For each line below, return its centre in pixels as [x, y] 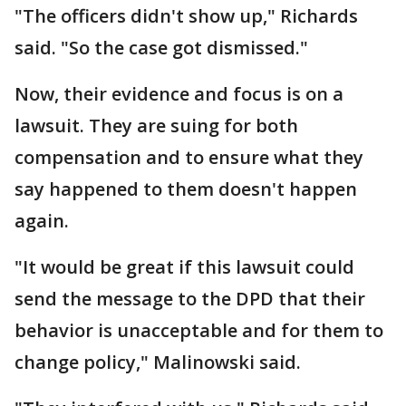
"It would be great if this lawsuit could [184, 267]
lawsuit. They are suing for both [156, 126]
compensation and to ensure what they [189, 157]
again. [42, 221]
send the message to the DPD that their [190, 299]
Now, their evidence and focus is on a [179, 94]
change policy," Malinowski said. [158, 362]
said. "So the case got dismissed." [161, 48]
